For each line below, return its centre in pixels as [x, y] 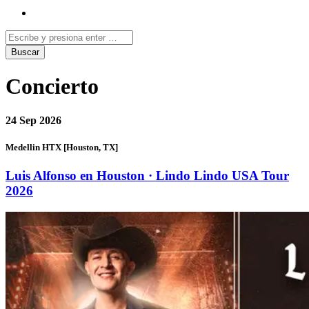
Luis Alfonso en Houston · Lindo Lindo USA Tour [147, 176]
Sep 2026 [40, 120]
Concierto [52, 87]
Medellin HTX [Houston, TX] [62, 148]
